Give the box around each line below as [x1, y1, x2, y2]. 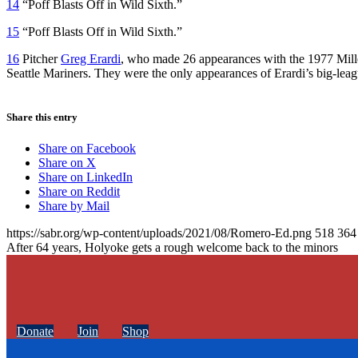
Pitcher [19, 51, 61, 66]
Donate [17, 324, 54, 338]
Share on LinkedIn [38, 170, 133, 185]
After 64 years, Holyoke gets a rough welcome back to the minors [6, 241, 338, 255]
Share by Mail [38, 199, 109, 213]
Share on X [38, 156, 96, 170]
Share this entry [6, 110, 78, 123]
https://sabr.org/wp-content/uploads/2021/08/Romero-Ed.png [6, 226, 312, 241]
